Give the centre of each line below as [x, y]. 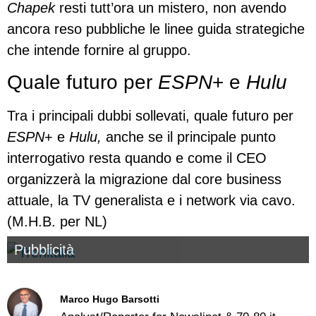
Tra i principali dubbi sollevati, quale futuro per [150, 115]
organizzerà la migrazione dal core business [144, 179]
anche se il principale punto [189, 136]
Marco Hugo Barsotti [110, 299]
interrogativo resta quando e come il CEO [137, 158]
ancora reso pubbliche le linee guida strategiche [156, 29]
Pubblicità [44, 250]
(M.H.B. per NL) [57, 221]
